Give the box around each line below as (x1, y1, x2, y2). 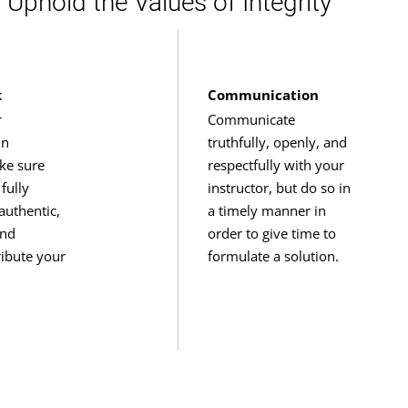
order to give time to (207, 223, 336, 242)
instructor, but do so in (207, 178, 351, 197)
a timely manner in (207, 200, 326, 219)
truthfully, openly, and (207, 132, 347, 151)
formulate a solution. (207, 246, 339, 265)
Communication (207, 85, 319, 104)
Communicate (207, 109, 295, 128)
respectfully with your (207, 155, 344, 174)
